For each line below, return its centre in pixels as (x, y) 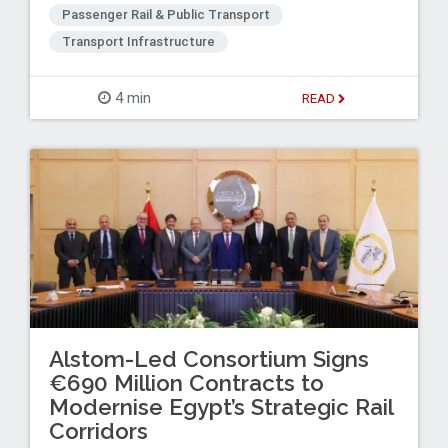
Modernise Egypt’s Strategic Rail (220, 406)
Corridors (98, 430)
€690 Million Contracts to (186, 382)
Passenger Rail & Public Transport (165, 14)
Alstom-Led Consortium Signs (208, 358)
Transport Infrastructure (138, 42)
